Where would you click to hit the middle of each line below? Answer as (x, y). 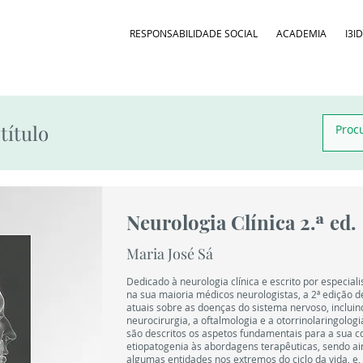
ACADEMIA (301, 33)
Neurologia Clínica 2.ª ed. (241, 222)
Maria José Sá (170, 254)
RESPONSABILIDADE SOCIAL (193, 33)
